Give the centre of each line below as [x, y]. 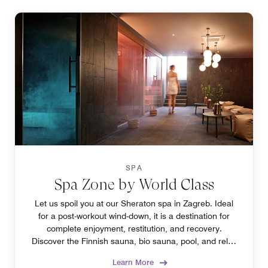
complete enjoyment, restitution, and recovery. [134, 229]
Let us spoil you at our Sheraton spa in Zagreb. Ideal [134, 204]
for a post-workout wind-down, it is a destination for [134, 216]
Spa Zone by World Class [134, 185]
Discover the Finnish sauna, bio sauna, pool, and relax [134, 241]
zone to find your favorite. [134, 254]
